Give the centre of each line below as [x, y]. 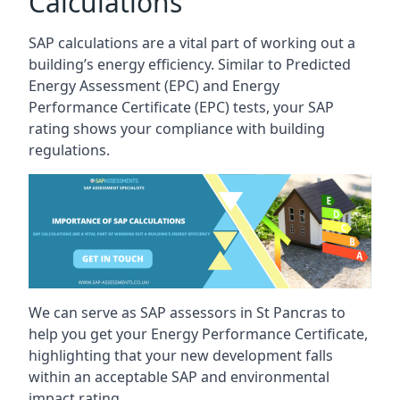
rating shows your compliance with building [177, 128]
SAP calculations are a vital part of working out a [192, 42]
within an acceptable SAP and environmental [179, 376]
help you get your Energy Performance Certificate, [198, 333]
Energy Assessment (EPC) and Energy [154, 85]
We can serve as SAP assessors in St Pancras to [187, 312]
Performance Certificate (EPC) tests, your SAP [181, 107]
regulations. [69, 150]
